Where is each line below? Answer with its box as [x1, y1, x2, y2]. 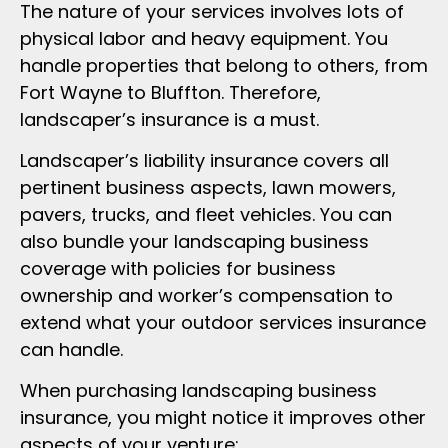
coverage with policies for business [20, 255, 336, 281]
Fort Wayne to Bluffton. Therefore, [20, 79, 321, 105]
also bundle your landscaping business [20, 228, 369, 254]
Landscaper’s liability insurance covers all [20, 147, 389, 173]
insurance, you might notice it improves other [20, 405, 426, 431]
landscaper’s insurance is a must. [20, 106, 319, 132]
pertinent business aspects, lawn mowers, [20, 174, 396, 200]
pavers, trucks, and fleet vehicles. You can [20, 201, 392, 227]
